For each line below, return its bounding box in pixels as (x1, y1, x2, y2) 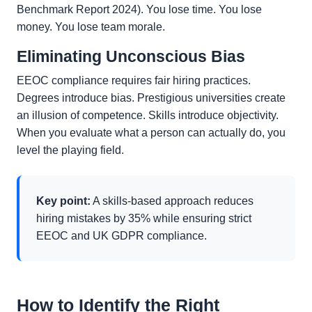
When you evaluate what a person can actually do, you (17, 127, 286, 139)
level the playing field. (17, 144, 124, 157)
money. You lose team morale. (17, 21, 165, 33)
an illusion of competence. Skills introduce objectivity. (17, 109, 279, 122)
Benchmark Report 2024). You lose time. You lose (17, 3, 262, 16)
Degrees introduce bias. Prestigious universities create (17, 92, 286, 104)
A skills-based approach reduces (91, 195, 253, 208)
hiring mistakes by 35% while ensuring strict (36, 212, 251, 225)
